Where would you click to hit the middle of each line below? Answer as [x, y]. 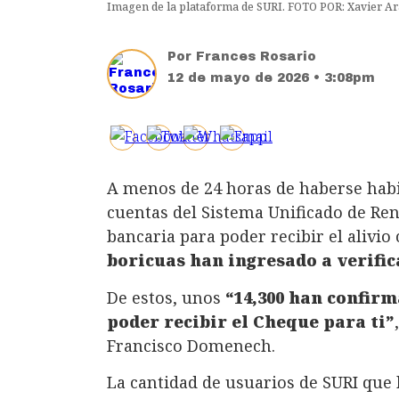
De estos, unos [166, 297]
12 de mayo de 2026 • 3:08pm [271, 78]
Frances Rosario [256, 57]
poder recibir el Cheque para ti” [251, 321]
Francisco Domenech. [191, 345]
